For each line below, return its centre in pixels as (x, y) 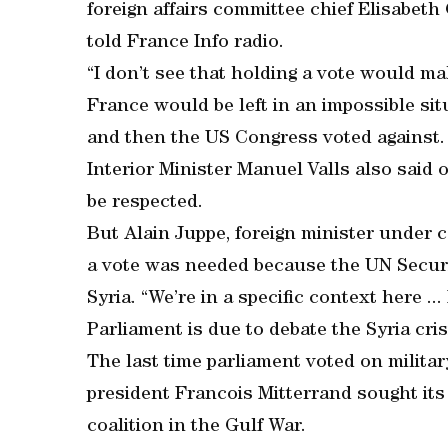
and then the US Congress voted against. (266, 139)
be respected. (145, 203)
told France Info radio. (185, 43)
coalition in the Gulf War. (196, 427)
